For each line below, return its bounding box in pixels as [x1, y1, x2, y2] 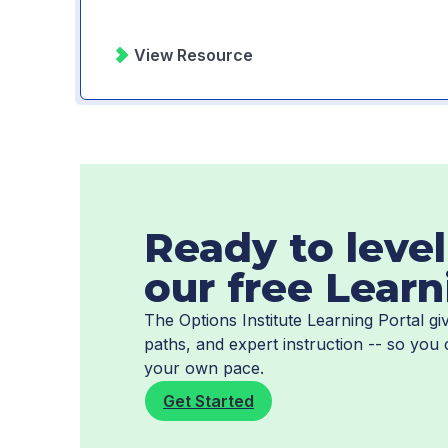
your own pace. [144, 358, 264, 378]
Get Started [163, 391, 254, 411]
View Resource [134, 45, 253, 65]
